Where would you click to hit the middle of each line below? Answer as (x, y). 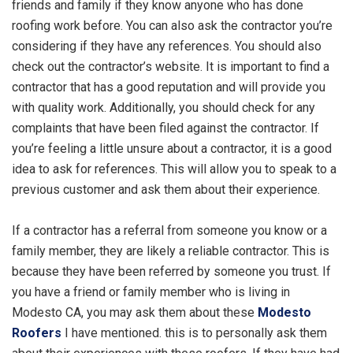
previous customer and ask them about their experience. (166, 190)
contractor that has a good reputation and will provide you (169, 87)
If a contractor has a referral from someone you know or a (169, 231)
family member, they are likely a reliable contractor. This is (171, 251)
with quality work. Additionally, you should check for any (163, 108)
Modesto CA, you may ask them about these (135, 313)
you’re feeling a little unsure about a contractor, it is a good (172, 149)
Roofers (37, 333)
